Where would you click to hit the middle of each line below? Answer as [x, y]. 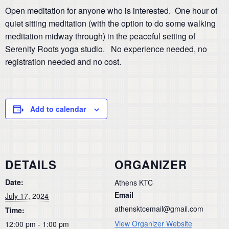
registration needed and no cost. [63, 62]
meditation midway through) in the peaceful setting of [100, 36]
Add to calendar [58, 109]
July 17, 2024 [27, 196]
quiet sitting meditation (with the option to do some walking [110, 23]
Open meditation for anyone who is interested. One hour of [111, 10]
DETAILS [31, 164]
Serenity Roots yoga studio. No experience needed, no [106, 49]
